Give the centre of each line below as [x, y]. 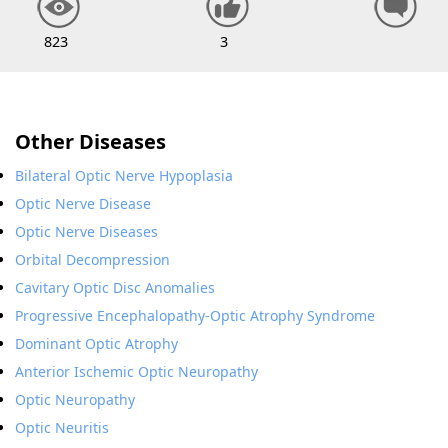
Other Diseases [90, 141]
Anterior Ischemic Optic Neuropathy [136, 371]
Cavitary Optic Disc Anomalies [115, 287]
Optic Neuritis [62, 427]
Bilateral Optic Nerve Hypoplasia [124, 175]
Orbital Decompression [92, 259]
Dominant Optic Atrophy [96, 343]
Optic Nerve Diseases [86, 231]
